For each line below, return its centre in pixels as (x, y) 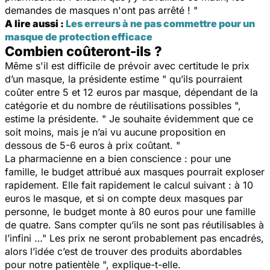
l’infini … (24, 238)
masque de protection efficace (79, 36)
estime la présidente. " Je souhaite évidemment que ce (129, 118)
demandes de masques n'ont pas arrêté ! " (101, 10)
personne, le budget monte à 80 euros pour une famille (130, 211)
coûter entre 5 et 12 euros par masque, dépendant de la (131, 92)
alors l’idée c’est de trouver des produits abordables (123, 251)
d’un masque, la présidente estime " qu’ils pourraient (124, 79)
